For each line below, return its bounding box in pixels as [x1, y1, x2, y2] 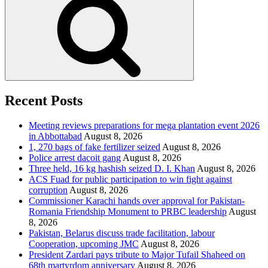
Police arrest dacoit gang [29, 153, 121, 163]
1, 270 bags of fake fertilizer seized [29, 142, 160, 153]
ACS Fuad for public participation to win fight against [29, 174, 232, 185]
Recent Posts [5, 92, 83, 108]
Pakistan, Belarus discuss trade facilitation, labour [29, 228, 215, 239]
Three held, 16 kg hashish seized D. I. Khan [29, 163, 195, 174]
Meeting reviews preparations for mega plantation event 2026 [29, 120, 260, 131]
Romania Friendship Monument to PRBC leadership [29, 206, 227, 217]
